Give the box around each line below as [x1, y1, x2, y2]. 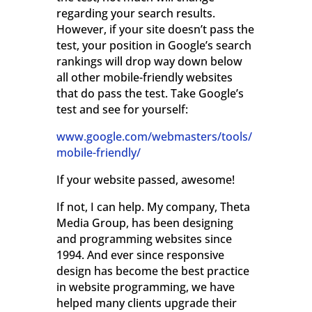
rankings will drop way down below [56, 54, 242, 70]
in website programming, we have [56, 279, 235, 295]
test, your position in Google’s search [56, 38, 251, 54]
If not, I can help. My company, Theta [56, 199, 250, 215]
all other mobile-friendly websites [56, 70, 233, 86]
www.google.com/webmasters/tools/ [56, 129, 252, 145]
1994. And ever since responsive [56, 247, 224, 263]
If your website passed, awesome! [56, 172, 235, 188]
